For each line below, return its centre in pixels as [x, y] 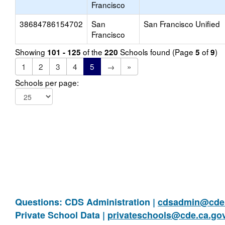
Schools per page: [47, 82]
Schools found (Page [157, 52]
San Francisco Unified [182, 24]
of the [93, 52]
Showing [31, 52]
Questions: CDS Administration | [86, 202]
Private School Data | [61, 215]
